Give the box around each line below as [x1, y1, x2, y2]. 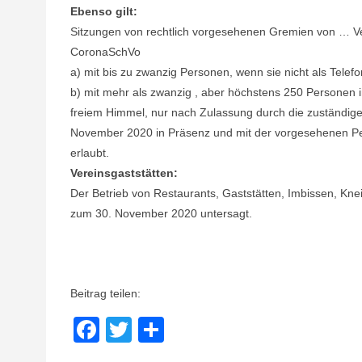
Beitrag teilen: [70, 287, 141, 300]
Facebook [99, 315, 214, 344]
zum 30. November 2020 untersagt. [70, 207, 252, 220]
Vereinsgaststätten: [70, 166, 178, 179]
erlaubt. [70, 146, 109, 159]
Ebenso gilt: [70, 5, 137, 18]
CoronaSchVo [70, 45, 141, 58]
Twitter [132, 315, 208, 344]
